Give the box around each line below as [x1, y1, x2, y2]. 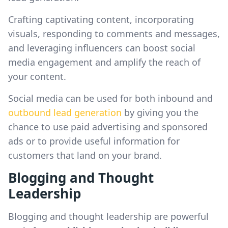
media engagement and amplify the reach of [8, 56, 201, 68]
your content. [8, 70, 66, 82]
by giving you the [122, 106, 198, 119]
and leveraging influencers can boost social [8, 42, 195, 54]
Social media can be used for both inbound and [8, 92, 213, 104]
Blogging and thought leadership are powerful [8, 210, 209, 222]
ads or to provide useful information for [8, 135, 180, 147]
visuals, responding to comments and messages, [8, 27, 220, 40]
